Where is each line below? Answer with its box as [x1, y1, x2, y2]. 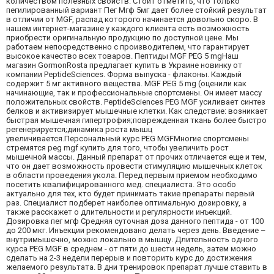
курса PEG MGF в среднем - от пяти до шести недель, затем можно [6, 244, 256, 254]
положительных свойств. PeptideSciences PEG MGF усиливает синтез [6, 97, 265, 107]
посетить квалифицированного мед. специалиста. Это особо [6, 180, 236, 190]
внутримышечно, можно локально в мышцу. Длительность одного [6, 235, 258, 245]
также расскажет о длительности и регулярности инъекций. [6, 207, 232, 217]
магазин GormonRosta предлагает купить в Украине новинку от [6, 61, 242, 70]
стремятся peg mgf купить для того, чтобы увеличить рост [6, 143, 229, 153]
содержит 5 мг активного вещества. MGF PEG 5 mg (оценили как [6, 79, 246, 89]
